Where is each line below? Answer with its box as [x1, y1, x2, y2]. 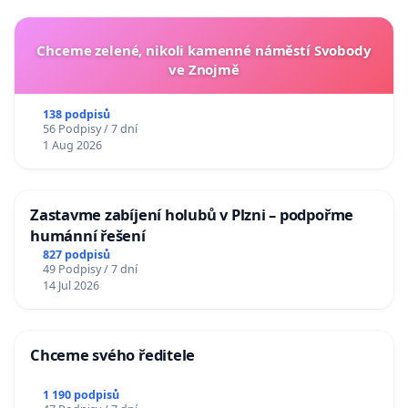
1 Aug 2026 [42, 138, 102, 154]
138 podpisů [42, 107, 110, 123]
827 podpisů [42, 246, 110, 262]
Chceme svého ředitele [30, 343, 196, 365]
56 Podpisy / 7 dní [42, 121, 138, 138]
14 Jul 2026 [42, 277, 99, 293]
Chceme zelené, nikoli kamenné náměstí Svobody [36, 41, 372, 60]
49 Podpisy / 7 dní [42, 260, 138, 277]
